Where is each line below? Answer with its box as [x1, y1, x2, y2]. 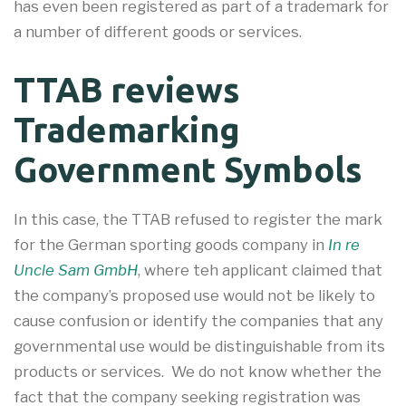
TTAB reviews [14, 71, 240, 110]
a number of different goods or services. [14, 22, 302, 41]
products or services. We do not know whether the [14, 362, 382, 382]
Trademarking [14, 111, 240, 150]
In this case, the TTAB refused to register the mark [14, 210, 382, 229]
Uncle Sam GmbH [14, 261, 138, 280]
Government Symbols [14, 150, 362, 189]
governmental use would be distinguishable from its [14, 337, 385, 356]
